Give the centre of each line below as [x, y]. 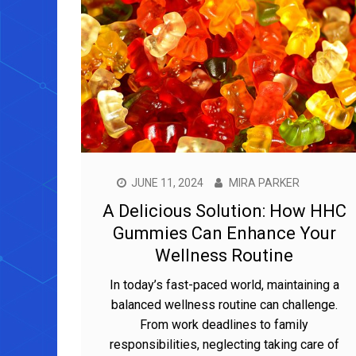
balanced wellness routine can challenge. [224, 304]
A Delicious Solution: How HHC [224, 211]
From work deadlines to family [224, 324]
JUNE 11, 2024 [167, 182]
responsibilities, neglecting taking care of [224, 344]
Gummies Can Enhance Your [224, 233]
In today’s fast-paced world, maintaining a [224, 284]
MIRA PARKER [264, 182]
